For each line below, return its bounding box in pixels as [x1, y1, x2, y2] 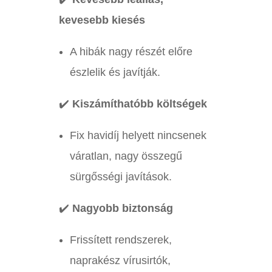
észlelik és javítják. [69, 66, 160, 79]
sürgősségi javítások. [69, 171, 172, 183]
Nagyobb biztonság [72, 202, 173, 215]
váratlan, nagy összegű [69, 150, 182, 163]
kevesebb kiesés [58, 14, 145, 27]
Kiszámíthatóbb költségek [72, 98, 207, 110]
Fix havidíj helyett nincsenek [69, 129, 206, 142]
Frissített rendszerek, [69, 234, 172, 246]
